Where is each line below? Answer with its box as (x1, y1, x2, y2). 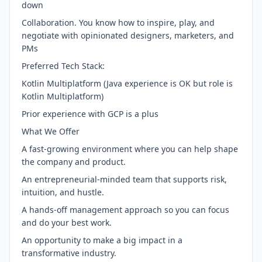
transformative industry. (22, 247, 116, 258)
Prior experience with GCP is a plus (22, 108, 158, 119)
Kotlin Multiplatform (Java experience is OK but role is (22, 78, 233, 89)
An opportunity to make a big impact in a (22, 235, 182, 246)
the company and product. (22, 156, 126, 167)
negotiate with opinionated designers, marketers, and (22, 30, 234, 41)
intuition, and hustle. (22, 187, 104, 198)
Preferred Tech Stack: (22, 60, 105, 71)
